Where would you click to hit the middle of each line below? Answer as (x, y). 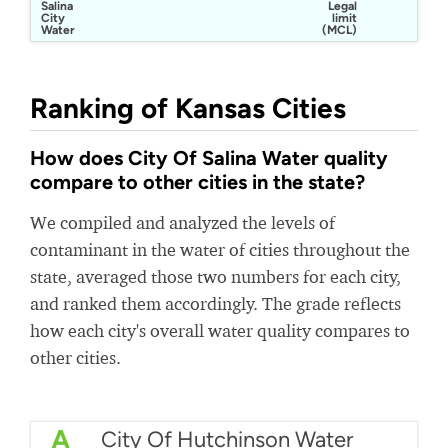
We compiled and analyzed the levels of (182, 222)
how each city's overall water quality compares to (220, 330)
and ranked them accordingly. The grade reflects (215, 303)
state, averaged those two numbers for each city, (215, 276)
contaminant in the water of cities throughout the (220, 249)
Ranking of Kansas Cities (188, 108)
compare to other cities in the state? (197, 182)
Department (75, 42)
